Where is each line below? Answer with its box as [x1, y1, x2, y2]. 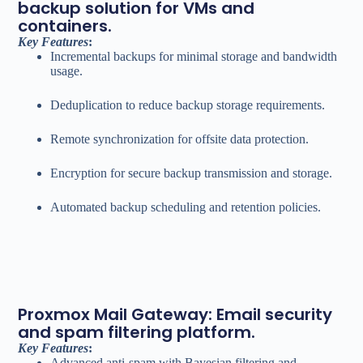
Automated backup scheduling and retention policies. [50, 199, 322, 214]
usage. [50, 63, 83, 78]
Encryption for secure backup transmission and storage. [50, 165, 333, 180]
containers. [18, 14, 113, 37]
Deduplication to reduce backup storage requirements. [50, 97, 326, 112]
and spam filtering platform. [18, 320, 256, 344]
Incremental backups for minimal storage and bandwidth [50, 49, 338, 63]
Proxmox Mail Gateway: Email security [18, 302, 333, 326]
